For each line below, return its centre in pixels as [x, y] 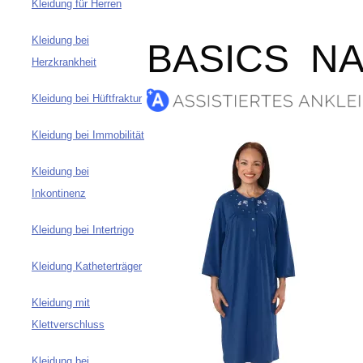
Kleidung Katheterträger [87, 267]
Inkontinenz [59, 194]
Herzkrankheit [64, 62]
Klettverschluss [68, 325]
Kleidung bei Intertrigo [83, 230]
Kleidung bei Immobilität [88, 135]
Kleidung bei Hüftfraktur [87, 99]
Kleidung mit [61, 303]
